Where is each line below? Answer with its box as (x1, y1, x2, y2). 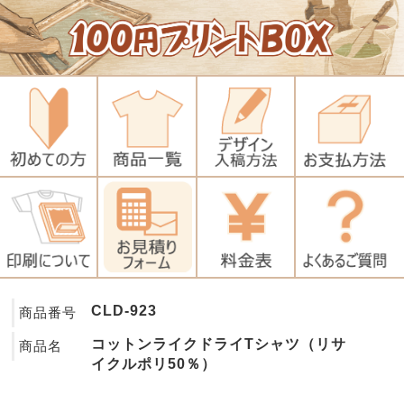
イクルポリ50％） (91, 355, 217, 372)
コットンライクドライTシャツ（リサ (91, 335, 347, 352)
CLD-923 (91, 302, 158, 318)
